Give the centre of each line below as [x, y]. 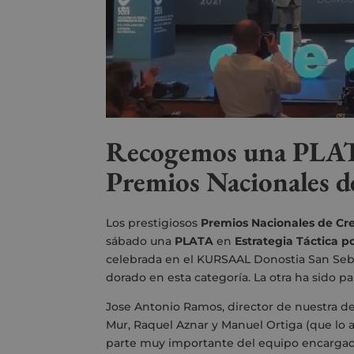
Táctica [318, 241]
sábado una [141, 241]
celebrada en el [152, 260]
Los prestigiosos [154, 223]
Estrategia [264, 241]
